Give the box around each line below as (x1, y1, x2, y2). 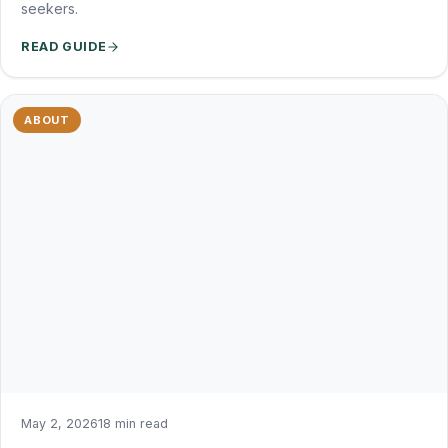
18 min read (98, 415, 168, 431)
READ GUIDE (21, 39, 107, 55)
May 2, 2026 (21, 415, 98, 431)
